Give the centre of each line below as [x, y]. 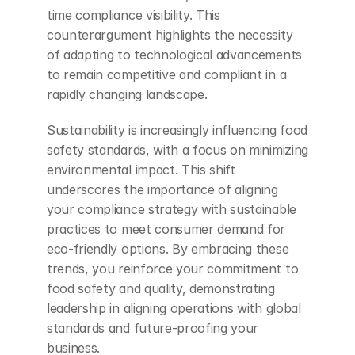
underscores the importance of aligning [162, 190]
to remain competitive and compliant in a [167, 75]
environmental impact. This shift [141, 170]
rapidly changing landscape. [127, 95]
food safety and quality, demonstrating [161, 289]
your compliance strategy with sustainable [172, 210]
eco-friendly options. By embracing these [168, 249]
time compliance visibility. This [134, 15]
